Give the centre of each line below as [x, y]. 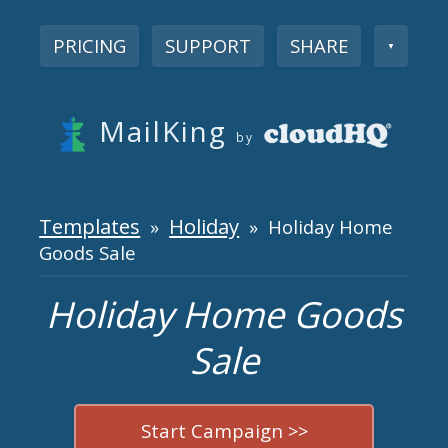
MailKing [163, 130]
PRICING [89, 45]
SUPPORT [207, 45]
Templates [90, 225]
